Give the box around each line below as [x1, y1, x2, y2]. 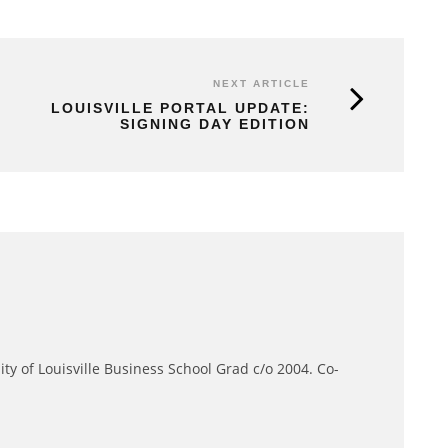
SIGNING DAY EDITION [120, 116, 310, 133]
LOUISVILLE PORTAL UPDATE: [51, 100, 310, 117]
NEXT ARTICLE [213, 78, 310, 90]
